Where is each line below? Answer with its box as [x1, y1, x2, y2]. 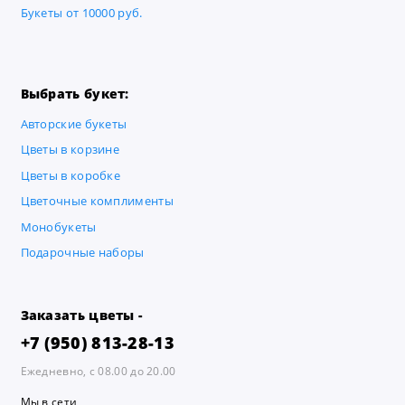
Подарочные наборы [20, 245, 145, 260]
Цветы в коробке [20, 167, 120, 184]
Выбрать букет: [20, 85, 129, 102]
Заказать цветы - [20, 307, 143, 324]
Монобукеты [20, 219, 97, 235]
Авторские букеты [20, 116, 127, 132]
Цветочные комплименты [20, 193, 174, 209]
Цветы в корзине [20, 142, 119, 157]
